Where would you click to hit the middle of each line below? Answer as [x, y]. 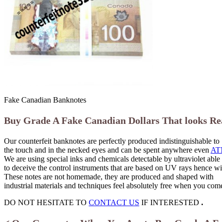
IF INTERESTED [170, 203]
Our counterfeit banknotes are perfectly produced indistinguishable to [112, 141]
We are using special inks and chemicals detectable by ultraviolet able [112, 159]
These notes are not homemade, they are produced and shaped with [109, 177]
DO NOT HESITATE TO [46, 203]
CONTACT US [114, 203]
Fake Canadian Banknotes [45, 100]
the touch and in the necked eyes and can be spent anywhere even [107, 150]
